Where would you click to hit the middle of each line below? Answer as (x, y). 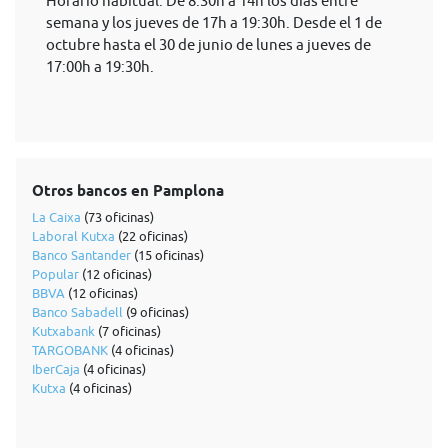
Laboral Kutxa (73, 236)
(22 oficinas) (151, 236)
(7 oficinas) (128, 331)
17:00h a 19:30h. (100, 66)
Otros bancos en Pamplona (128, 191)
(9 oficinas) (156, 312)
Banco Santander (81, 255)
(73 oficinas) (117, 217)
